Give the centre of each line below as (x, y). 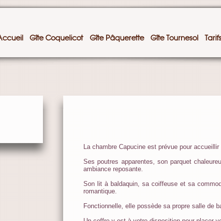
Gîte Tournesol (174, 38)
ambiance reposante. (113, 169)
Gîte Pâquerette (117, 38)
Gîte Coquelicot (57, 38)
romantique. (100, 191)
